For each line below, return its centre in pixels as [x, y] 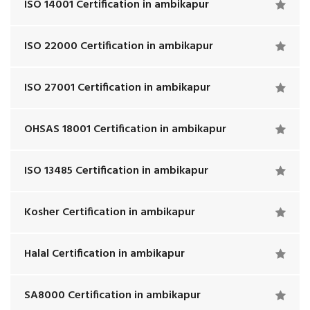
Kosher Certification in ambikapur [110, 212]
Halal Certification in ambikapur [104, 254]
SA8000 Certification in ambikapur [112, 295]
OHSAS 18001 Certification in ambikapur [125, 129]
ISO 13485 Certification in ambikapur [116, 171]
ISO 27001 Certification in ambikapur [117, 88]
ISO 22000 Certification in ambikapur [119, 46]
